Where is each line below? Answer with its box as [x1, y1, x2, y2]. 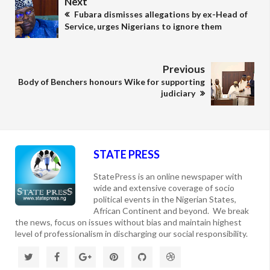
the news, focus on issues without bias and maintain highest [15, 216, 242, 227]
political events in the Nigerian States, [93, 193, 236, 204]
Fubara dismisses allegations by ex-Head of [72, 8, 248, 19]
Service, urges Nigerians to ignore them [64, 20, 222, 31]
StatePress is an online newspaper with [93, 171, 242, 181]
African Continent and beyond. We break [93, 205, 249, 216]
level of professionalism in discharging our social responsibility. [15, 228, 248, 239]
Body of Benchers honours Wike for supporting [18, 76, 205, 87]
